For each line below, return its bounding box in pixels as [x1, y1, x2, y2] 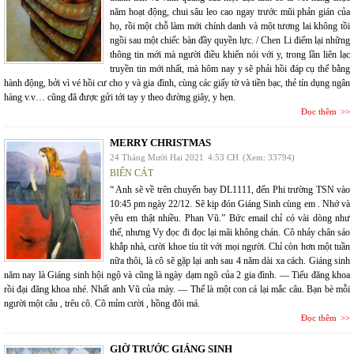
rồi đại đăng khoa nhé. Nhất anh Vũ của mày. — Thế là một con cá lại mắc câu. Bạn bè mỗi [4, 283, 350, 295]
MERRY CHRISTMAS [110, 136, 211, 149]
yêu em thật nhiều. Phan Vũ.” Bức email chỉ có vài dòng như [110, 212, 350, 224]
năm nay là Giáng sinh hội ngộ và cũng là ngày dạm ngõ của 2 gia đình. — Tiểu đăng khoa [4, 269, 350, 281]
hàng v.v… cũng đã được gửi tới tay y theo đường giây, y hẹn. [4, 91, 235, 103]
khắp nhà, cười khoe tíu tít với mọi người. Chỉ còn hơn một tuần [110, 240, 350, 252]
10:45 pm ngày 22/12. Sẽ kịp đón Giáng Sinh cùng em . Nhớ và [110, 198, 350, 209]
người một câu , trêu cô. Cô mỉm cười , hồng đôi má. [4, 297, 200, 309]
